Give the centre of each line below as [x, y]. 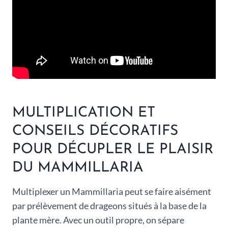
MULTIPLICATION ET [84, 113]
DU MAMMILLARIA [78, 168]
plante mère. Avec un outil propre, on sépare [98, 220]
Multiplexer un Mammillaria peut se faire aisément [112, 192]
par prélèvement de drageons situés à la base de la [109, 206]
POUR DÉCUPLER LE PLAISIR [113, 150]
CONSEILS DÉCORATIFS [95, 132]
